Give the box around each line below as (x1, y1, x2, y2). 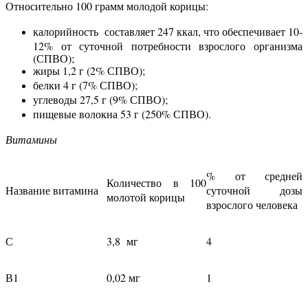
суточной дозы (206, 183, 302, 198)
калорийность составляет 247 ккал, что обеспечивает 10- (33, 24, 302, 39)
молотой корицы (107, 190, 185, 205)
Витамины (5, 132, 57, 147)
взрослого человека (206, 197, 298, 212)
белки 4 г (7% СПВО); (33, 78, 137, 93)
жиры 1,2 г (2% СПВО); (33, 63, 145, 78)
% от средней (206, 168, 302, 184)
